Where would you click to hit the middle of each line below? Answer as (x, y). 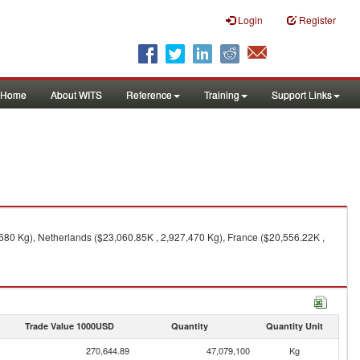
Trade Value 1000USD (69, 326)
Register (317, 20)
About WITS (76, 94)
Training (222, 94)
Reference (149, 94)
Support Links (302, 94)
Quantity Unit (294, 326)
